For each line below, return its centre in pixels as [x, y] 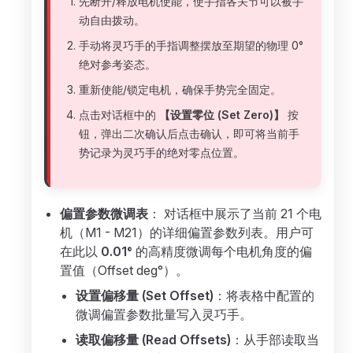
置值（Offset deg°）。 [124, 270]
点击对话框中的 [119, 115]
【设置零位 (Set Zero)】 [222, 115]
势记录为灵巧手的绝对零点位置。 [162, 152]
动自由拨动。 [112, 20]
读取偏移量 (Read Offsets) [153, 340]
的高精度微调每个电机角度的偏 [222, 251]
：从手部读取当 [275, 340]
